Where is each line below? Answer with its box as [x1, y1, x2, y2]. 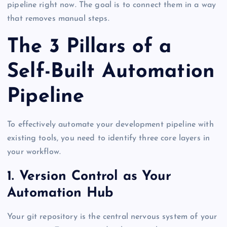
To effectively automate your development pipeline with [7, 121, 214, 129]
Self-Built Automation [7, 61, 215, 82]
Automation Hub [7, 186, 113, 200]
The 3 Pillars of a [7, 36, 172, 57]
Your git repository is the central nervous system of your [7, 213, 217, 221]
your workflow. [7, 148, 61, 157]
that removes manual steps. [7, 14, 109, 23]
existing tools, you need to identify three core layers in [7, 134, 210, 143]
